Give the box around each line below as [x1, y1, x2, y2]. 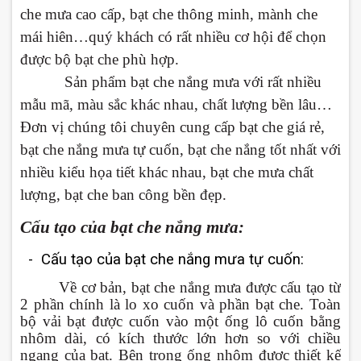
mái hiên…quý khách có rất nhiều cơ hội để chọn [20, 28, 326, 46]
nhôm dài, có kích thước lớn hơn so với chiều [20, 330, 341, 347]
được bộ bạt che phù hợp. [20, 51, 179, 68]
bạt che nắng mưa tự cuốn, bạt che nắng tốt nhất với [20, 141, 341, 159]
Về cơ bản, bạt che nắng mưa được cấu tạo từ [59, 279, 341, 297]
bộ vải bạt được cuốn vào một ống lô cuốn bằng [20, 313, 341, 330]
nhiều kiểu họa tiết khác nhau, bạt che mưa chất [20, 164, 313, 181]
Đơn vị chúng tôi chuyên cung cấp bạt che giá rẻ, [20, 118, 325, 136]
